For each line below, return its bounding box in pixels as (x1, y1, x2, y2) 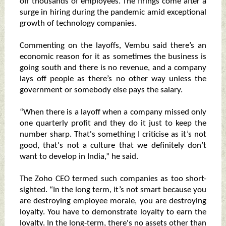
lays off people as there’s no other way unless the (19, 75, 207, 84)
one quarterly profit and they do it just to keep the (19, 119, 207, 128)
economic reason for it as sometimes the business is (19, 52, 207, 62)
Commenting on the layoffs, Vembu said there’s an (19, 41, 207, 50)
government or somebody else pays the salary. (19, 86, 183, 95)
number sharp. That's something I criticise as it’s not (19, 130, 207, 139)
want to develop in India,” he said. (19, 152, 138, 161)
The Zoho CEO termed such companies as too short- (19, 175, 207, 184)
